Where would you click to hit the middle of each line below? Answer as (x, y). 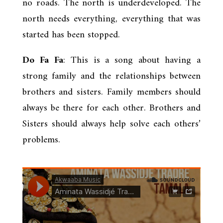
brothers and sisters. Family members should (111, 92)
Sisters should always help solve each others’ (111, 124)
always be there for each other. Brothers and (111, 108)
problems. (41, 140)
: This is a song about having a (132, 60)
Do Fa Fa (43, 60)
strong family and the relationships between (111, 76)
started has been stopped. (71, 35)
